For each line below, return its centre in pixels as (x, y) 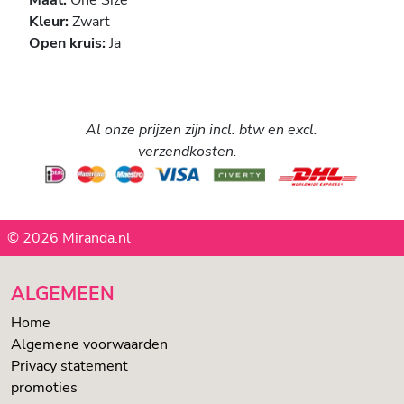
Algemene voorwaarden (89, 344)
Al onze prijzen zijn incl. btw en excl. (202, 130)
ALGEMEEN (63, 294)
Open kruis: (67, 44)
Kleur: (49, 22)
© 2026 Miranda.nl (69, 238)
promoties (44, 387)
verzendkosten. (187, 152)
